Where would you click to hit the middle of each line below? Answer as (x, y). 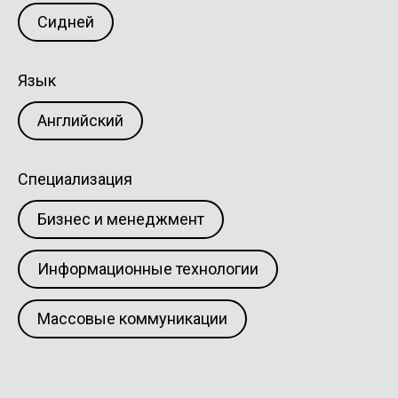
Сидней (66, 22)
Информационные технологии (148, 269)
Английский (80, 120)
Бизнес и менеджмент (121, 219)
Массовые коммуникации (132, 318)
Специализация (75, 179)
